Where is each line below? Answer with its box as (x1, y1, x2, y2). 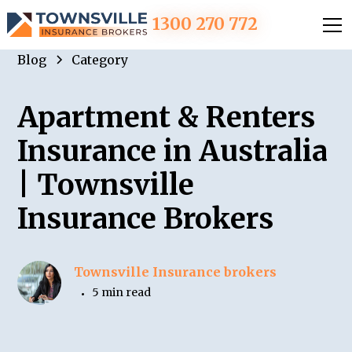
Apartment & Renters (17, 100, 316, 135)
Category (71, 52, 129, 68)
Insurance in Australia (17, 134, 328, 169)
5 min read (92, 285, 152, 299)
